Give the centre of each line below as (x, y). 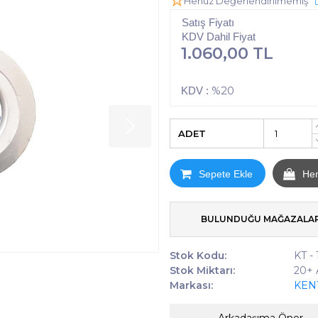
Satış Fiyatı (208, 23)
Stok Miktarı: (202, 271)
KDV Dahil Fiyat (219, 37)
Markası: (191, 286)
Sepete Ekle (226, 174)
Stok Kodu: (198, 256)
